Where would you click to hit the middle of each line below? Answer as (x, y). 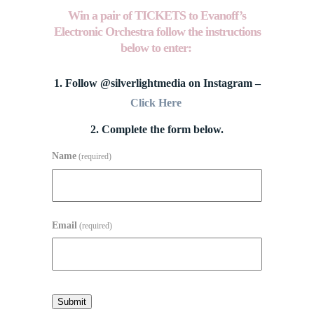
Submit (72, 302)
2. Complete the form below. (157, 130)
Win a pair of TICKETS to (134, 16)
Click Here (156, 103)
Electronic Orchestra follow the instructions (157, 32)
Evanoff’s (223, 16)
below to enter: (157, 48)
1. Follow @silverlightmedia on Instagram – (157, 83)
